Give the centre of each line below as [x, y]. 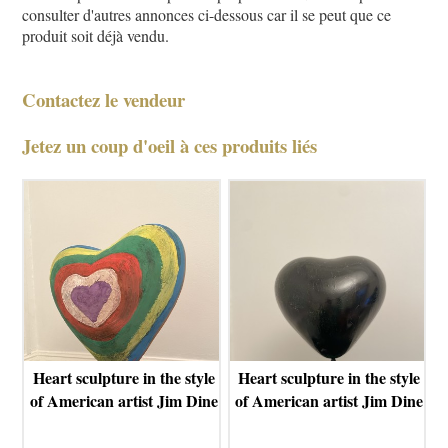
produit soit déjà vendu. [96, 36]
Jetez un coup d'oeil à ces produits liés [170, 145]
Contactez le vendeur [104, 100]
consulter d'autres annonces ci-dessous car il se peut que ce [207, 15]
